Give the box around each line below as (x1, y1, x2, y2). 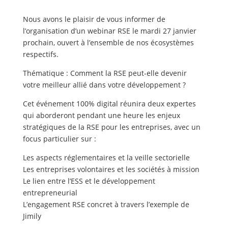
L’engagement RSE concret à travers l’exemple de (22, 199, 189, 209)
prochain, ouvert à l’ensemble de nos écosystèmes (22, 38, 194, 47)
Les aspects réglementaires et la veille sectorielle (22, 153, 190, 162)
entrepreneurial (22, 188, 77, 197)
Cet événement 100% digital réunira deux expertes (22, 99, 196, 108)
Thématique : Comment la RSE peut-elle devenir (22, 68, 187, 78)
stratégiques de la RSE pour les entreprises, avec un (22, 122, 201, 132)
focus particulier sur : (22, 134, 96, 144)
